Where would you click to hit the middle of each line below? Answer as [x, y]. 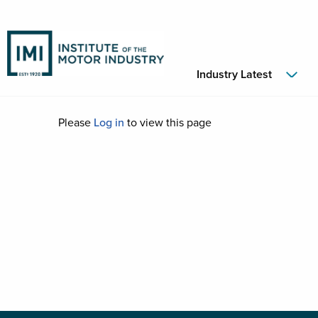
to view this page [168, 123]
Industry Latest [234, 75]
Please [76, 123]
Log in [109, 123]
